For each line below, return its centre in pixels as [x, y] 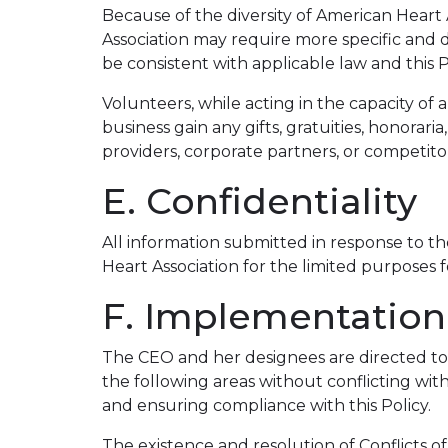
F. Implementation [274, 316]
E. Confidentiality [259, 201]
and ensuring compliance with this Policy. [266, 405]
